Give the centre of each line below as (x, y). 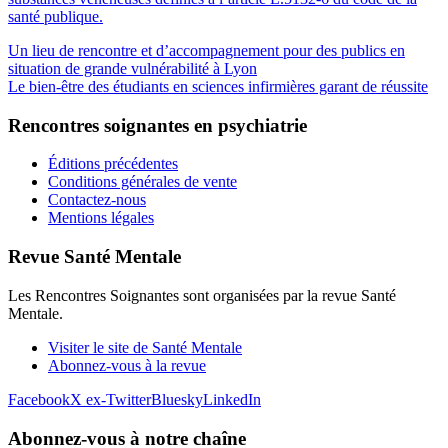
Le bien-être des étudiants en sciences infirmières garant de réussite (218, 86)
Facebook (39, 399)
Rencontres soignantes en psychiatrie (157, 125)
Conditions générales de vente (142, 182)
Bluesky (177, 399)
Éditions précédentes (113, 164)
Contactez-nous (97, 200)
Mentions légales (101, 218)
